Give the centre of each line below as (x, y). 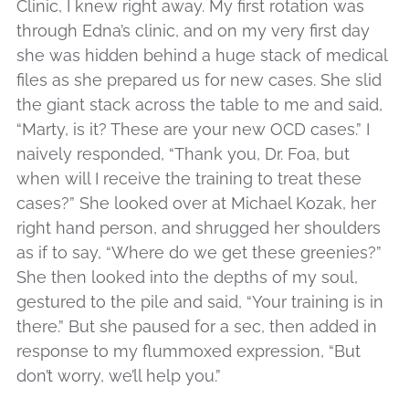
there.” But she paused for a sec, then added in (197, 327)
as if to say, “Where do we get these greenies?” (199, 253)
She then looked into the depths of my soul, (187, 278)
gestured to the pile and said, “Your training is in (200, 302)
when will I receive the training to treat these (189, 179)
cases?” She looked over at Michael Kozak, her (196, 204)
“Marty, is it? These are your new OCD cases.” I (193, 130)
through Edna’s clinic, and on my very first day (193, 31)
